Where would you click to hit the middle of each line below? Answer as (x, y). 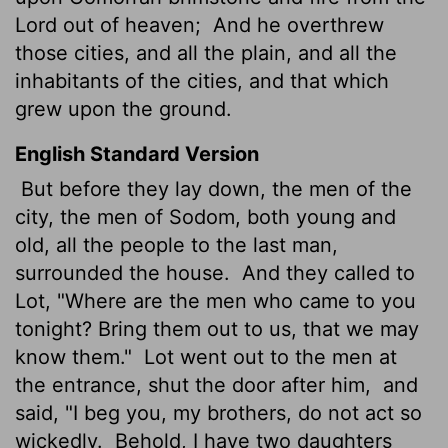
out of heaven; (132, 24)
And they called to (325, 272)
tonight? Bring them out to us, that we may (217, 328)
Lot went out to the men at (267, 356)
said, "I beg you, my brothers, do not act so (218, 412)
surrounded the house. (125, 272)
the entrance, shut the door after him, (196, 384)
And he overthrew (295, 24)
